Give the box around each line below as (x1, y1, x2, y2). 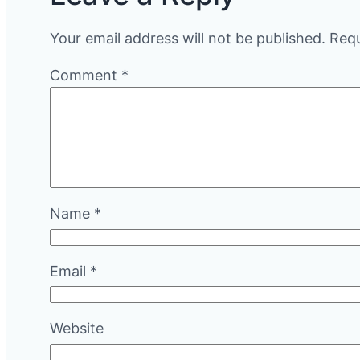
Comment (50, 67, 121, 84)
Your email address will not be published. (50, 30, 325, 47)
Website (50, 320, 104, 337)
